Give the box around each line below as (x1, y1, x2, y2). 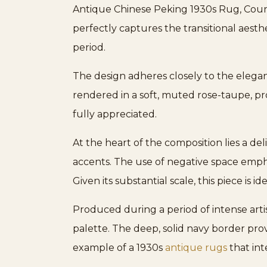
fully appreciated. (73, 108, 157, 120)
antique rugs (165, 242, 227, 254)
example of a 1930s (73, 242, 165, 254)
